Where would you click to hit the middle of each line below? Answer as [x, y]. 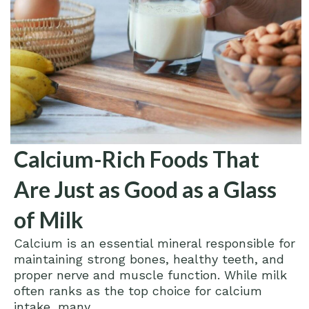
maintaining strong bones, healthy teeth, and [149, 259]
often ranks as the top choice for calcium [138, 290]
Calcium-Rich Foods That [137, 159]
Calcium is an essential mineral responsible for [154, 243]
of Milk [49, 219]
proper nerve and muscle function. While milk [150, 275]
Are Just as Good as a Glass [145, 189]
